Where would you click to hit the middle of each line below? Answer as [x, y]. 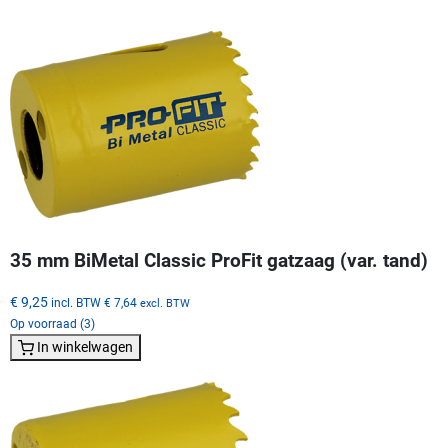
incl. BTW [76, 302]
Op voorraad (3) [52, 323]
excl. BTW [165, 303]
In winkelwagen [85, 346]
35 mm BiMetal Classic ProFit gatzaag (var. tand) [219, 260]
